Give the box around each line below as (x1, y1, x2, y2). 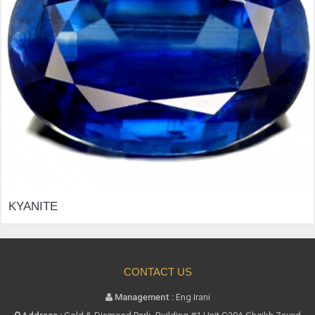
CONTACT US (123, 266, 192, 278)
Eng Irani (173, 292, 210, 303)
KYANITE (8, 200, 58, 214)
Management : (114, 292, 174, 303)
